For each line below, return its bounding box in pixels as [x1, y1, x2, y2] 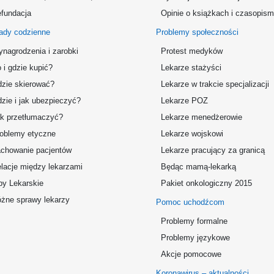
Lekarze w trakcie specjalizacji [161, 80, 269, 89]
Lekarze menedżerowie [161, 113, 242, 122]
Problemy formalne [161, 217, 228, 226]
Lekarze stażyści [161, 63, 221, 72]
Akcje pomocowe [161, 250, 221, 259]
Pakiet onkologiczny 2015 [161, 179, 252, 188]
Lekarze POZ [161, 96, 208, 105]
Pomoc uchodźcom [156, 198, 224, 207]
